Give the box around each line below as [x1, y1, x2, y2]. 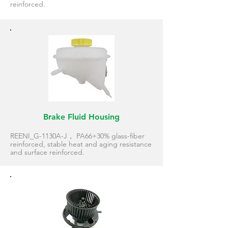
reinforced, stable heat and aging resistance [10, 139, 152, 149]
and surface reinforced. [10, 148, 84, 157]
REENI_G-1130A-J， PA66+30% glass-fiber [10, 131, 145, 140]
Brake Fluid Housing [43, 112, 120, 122]
